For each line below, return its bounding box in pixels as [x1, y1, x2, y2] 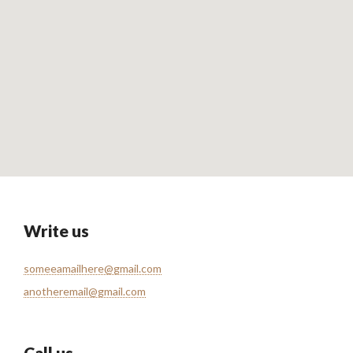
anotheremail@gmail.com [24, 284, 146, 298]
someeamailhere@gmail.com [24, 262, 162, 275]
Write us [24, 221, 89, 240]
